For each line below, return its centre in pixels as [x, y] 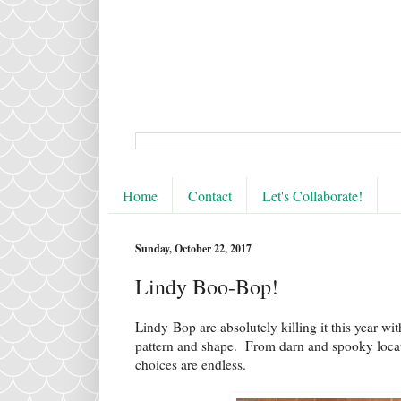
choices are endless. [191, 365]
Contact [210, 195]
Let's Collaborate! [312, 195]
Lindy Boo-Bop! [207, 287]
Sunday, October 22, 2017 [193, 249]
